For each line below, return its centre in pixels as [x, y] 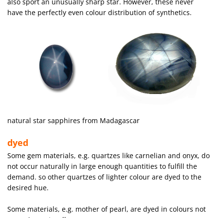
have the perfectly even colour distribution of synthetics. [100, 12]
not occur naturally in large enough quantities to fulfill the [102, 166]
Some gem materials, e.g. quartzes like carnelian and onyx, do [109, 155]
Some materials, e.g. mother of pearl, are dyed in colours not [107, 209]
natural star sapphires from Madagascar [73, 120]
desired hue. [28, 188]
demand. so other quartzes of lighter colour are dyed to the [104, 177]
